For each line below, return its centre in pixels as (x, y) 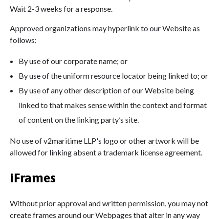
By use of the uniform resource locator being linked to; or (113, 75)
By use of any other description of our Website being (106, 90)
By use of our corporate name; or (73, 61)
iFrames (33, 177)
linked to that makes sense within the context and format (112, 105)
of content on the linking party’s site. (78, 119)
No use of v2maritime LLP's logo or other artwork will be (104, 140)
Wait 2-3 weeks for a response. (61, 8)
